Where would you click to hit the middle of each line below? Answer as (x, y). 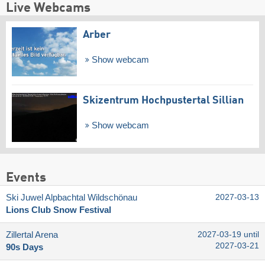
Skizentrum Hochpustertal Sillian (163, 101)
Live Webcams (48, 9)
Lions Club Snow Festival (59, 210)
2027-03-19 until (228, 234)
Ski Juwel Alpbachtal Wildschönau (72, 197)
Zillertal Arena (32, 235)
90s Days (25, 247)
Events (26, 178)
